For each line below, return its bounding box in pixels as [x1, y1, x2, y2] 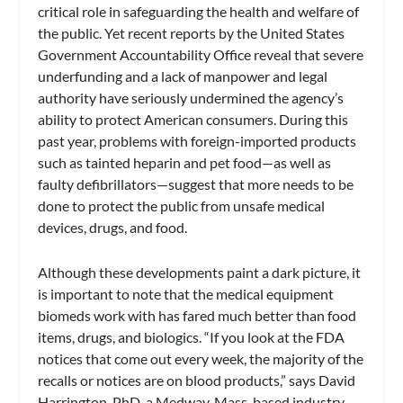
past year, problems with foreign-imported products [38, 132, 357, 150]
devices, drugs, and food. [38, 219, 188, 237]
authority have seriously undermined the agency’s [38, 89, 345, 107]
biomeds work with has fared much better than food [38, 306, 357, 324]
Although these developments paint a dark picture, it [38, 263, 362, 281]
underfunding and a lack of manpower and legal [38, 67, 328, 85]
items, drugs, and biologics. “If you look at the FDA [38, 327, 345, 345]
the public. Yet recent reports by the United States [38, 24, 345, 42]
